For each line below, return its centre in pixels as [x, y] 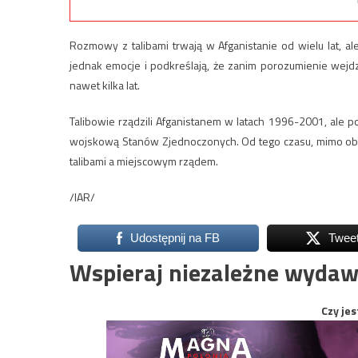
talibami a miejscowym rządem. [144, 161]
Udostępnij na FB [175, 238]
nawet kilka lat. [105, 86]
